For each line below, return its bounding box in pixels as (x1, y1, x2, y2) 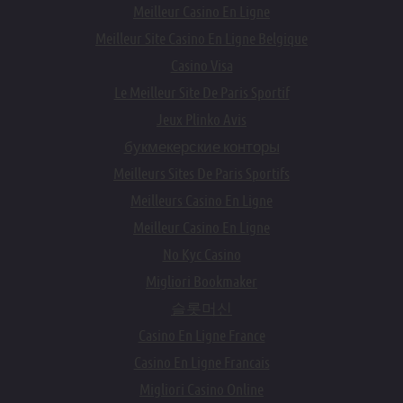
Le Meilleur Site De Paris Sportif (113, 84, 290, 102)
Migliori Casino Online (139, 381, 264, 399)
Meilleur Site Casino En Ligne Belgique (95, 30, 308, 48)
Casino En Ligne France (138, 327, 265, 345)
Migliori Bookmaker (146, 273, 257, 291)
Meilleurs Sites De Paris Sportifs (113, 165, 290, 183)
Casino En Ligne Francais (133, 354, 270, 372)
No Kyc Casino (162, 246, 241, 264)
